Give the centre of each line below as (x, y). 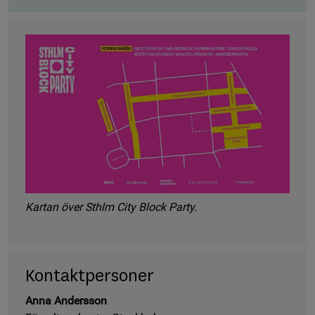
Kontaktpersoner (90, 277)
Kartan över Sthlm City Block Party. (111, 207)
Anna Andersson (66, 301)
